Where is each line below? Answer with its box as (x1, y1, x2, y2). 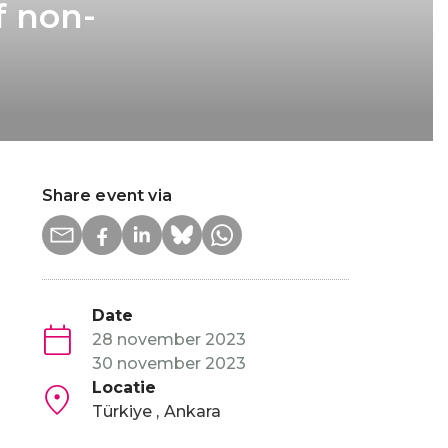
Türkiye (91, 401, 156, 421)
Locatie (91, 377, 156, 397)
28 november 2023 (91, 329, 246, 349)
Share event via (41, 185, 172, 205)
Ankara (163, 401, 221, 421)
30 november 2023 (91, 353, 246, 373)
